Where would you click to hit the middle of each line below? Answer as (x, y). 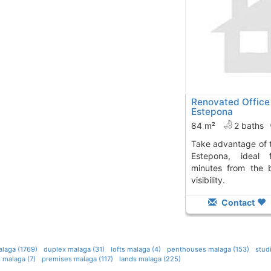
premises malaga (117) (77, 259)
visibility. (208, 180)
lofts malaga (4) (135, 250)
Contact (237, 203)
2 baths (250, 126)
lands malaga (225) (150, 259)
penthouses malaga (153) (208, 250)
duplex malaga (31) (74, 250)
